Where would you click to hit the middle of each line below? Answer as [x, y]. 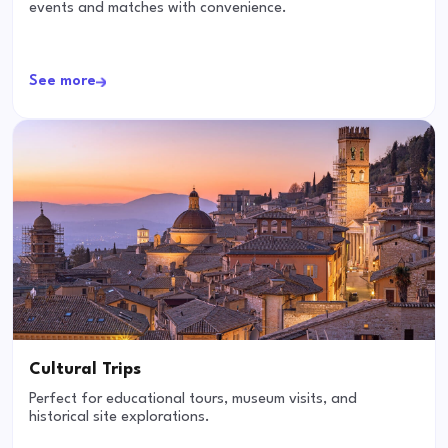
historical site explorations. [119, 418]
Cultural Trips [85, 370]
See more [62, 82]
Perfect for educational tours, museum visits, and [193, 400]
